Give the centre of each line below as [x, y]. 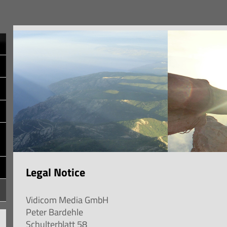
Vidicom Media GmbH [67, 200]
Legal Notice [56, 172]
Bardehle [66, 212]
